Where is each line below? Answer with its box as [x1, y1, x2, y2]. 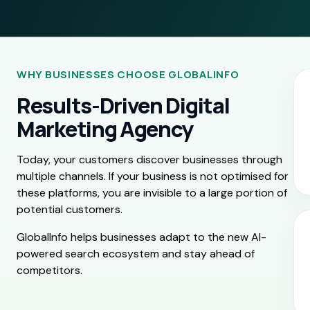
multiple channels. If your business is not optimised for [17, 168, 289, 183]
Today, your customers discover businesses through [17, 152, 282, 167]
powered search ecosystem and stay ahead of [17, 246, 255, 261]
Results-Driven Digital [17, 90, 230, 120]
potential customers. [17, 201, 122, 217]
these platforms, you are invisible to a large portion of [17, 185, 287, 200]
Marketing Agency [17, 113, 194, 143]
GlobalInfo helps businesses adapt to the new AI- [17, 229, 266, 244]
